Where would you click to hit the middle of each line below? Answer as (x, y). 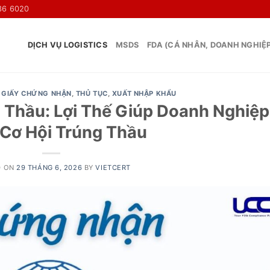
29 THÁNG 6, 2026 (49, 167)
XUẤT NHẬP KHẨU (144, 93)
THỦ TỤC (92, 93)
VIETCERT (113, 167)
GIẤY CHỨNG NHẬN (36, 93)
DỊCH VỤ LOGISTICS (67, 45)
